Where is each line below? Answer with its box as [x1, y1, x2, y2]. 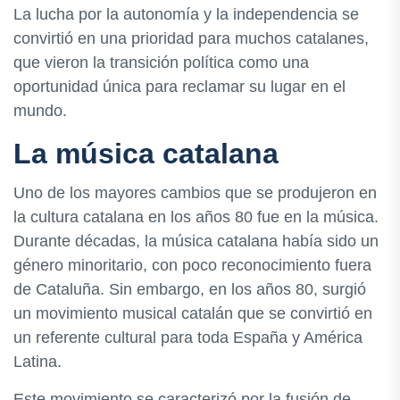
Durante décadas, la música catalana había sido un [13, 231, 379, 250]
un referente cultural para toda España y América [13, 328, 362, 346]
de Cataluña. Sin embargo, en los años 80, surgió [13, 279, 366, 298]
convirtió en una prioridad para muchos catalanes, [13, 29, 369, 48]
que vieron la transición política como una [13, 54, 309, 72]
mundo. [13, 102, 67, 121]
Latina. [13, 352, 62, 371]
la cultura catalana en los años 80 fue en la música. [13, 207, 379, 226]
